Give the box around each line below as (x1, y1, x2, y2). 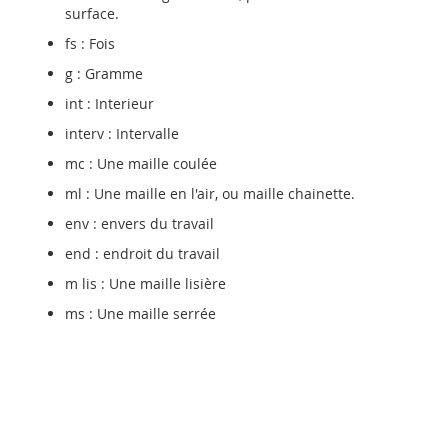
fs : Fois (65, 34, 115, 54)
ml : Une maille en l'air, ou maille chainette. (65, 184, 359, 204)
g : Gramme (65, 64, 143, 84)
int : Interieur (65, 94, 154, 114)
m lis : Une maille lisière (65, 274, 226, 294)
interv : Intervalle (65, 124, 179, 144)
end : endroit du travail (65, 244, 220, 264)
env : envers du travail (65, 214, 218, 234)
